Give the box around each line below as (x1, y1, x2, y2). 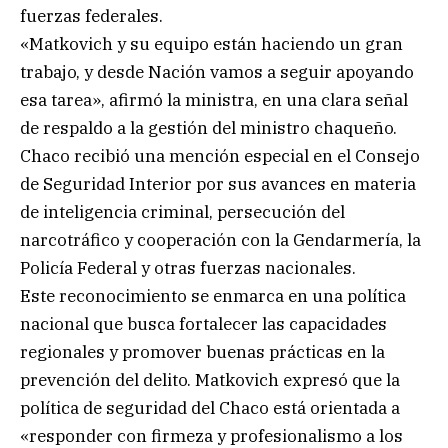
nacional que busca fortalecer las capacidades (20, 313, 387, 336)
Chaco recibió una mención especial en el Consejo (20, 145, 420, 168)
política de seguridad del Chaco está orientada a (20, 397, 400, 420)
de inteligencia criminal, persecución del (20, 201, 345, 224)
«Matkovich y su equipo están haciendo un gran (20, 33, 403, 56)
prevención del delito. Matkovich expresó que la (20, 369, 400, 392)
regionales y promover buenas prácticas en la (20, 341, 385, 364)
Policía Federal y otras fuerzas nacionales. (20, 257, 356, 280)
